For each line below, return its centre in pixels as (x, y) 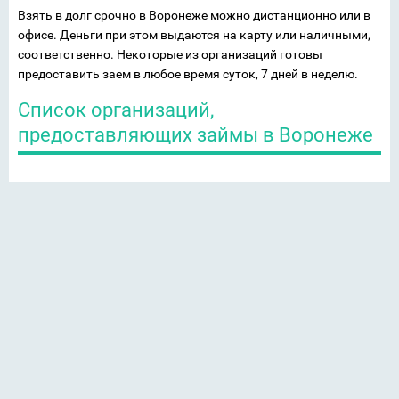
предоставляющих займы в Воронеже (195, 135)
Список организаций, (116, 110)
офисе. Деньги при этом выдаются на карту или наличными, (194, 35)
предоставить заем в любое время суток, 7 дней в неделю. (188, 74)
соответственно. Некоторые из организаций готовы (170, 54)
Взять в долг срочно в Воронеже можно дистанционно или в (194, 15)
